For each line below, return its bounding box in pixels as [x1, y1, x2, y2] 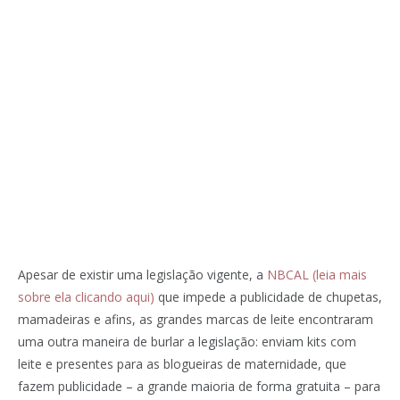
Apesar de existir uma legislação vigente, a [18, 265, 267, 283]
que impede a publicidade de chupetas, [154, 287, 382, 305]
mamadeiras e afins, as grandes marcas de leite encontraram [18, 310, 373, 328]
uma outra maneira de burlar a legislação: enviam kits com [18, 332, 356, 350]
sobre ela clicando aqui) [18, 287, 154, 305]
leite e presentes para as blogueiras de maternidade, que [18, 354, 346, 372]
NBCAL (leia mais [267, 265, 367, 283]
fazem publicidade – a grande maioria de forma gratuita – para [18, 377, 380, 395]
